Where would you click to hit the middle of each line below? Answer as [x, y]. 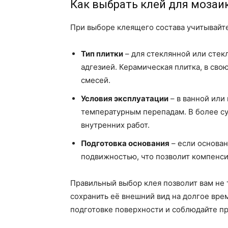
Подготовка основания [125, 144]
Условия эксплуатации [125, 99]
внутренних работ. [115, 125]
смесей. [96, 80]
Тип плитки [102, 54]
